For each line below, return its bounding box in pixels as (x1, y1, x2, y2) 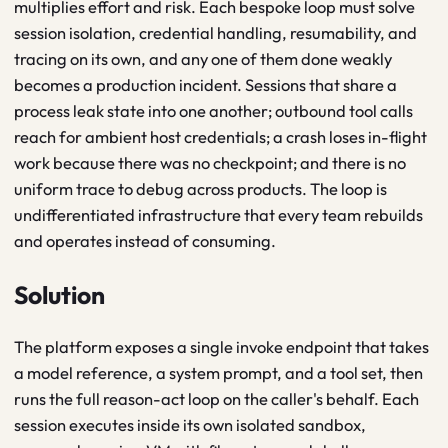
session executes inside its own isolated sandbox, (14, 414, 366, 436)
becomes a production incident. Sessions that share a (14, 74, 397, 96)
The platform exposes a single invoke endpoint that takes (14, 336, 429, 358)
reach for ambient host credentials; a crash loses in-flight (14, 126, 427, 148)
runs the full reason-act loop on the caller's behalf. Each (14, 388, 419, 410)
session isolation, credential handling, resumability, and (14, 22, 417, 44)
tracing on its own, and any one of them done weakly (14, 48, 392, 70)
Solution (14, 278, 105, 310)
